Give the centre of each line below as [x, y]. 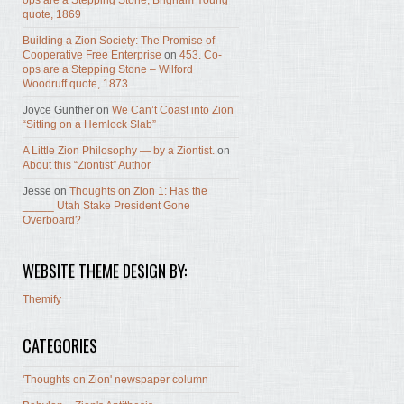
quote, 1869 [52, 15]
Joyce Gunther [58, 110]
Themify [42, 300]
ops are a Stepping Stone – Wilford [108, 70]
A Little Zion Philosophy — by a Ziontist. [119, 151]
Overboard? [52, 220]
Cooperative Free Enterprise [92, 55]
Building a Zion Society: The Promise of [119, 41]
